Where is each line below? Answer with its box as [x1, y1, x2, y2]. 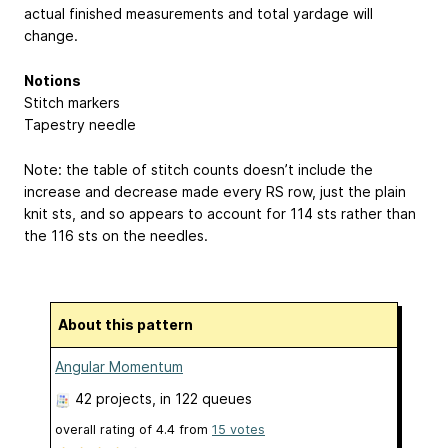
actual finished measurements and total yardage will [24, 5, 373, 23]
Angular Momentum [55, 357, 183, 375]
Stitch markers [24, 94, 120, 112]
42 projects [75, 389, 152, 407]
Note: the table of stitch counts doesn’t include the [24, 160, 373, 178]
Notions [24, 72, 81, 90]
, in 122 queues [152, 389, 252, 407]
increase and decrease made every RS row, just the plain [24, 182, 406, 200]
